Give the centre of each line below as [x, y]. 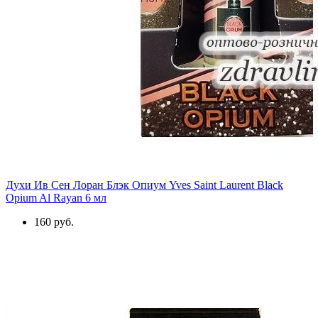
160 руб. [54, 221]
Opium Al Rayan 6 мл [56, 197]
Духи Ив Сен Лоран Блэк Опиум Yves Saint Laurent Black [144, 185]
